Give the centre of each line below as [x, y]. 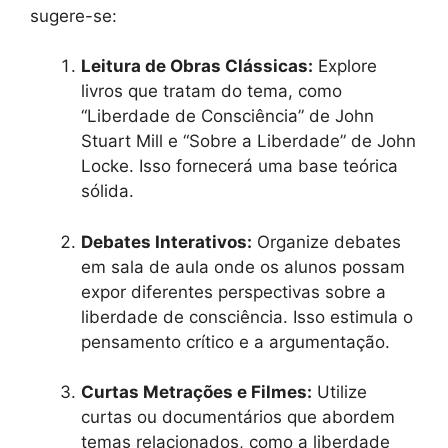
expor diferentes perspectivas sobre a [233, 291]
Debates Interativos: [166, 241]
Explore [345, 66]
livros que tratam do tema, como [211, 91]
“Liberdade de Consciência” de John [227, 116]
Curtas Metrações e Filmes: [196, 392]
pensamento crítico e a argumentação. [235, 341]
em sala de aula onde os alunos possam [243, 266]
